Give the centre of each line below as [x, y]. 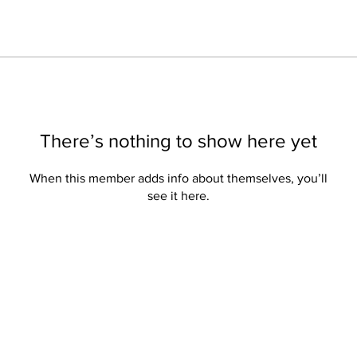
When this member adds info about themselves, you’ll [178, 178]
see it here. [178, 196]
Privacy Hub [92, 335]
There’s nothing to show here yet [178, 141]
